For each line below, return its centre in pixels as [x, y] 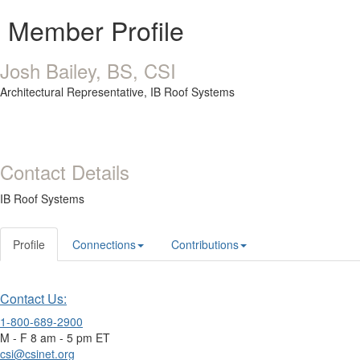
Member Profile [96, 30]
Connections [104, 244]
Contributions [205, 244]
